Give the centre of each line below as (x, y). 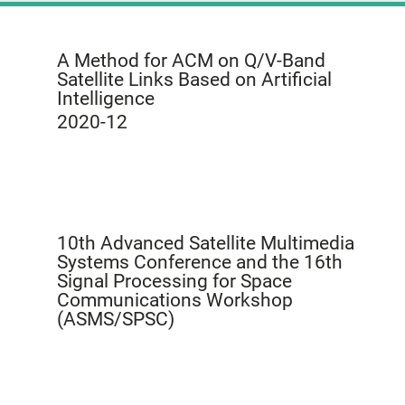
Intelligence (106, 98)
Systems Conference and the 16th (200, 262)
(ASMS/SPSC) (116, 319)
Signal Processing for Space (175, 281)
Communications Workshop (175, 300)
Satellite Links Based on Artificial (195, 79)
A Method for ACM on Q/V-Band (192, 60)
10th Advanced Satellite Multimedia (206, 243)
